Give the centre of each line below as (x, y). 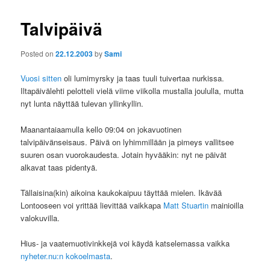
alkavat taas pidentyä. (59, 167)
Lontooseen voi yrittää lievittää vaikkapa (92, 205)
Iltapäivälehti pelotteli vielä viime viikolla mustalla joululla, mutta (132, 91)
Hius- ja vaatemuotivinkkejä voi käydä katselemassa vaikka (125, 243)
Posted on (38, 54)
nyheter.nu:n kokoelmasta (66, 256)
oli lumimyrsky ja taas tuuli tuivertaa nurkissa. (143, 78)
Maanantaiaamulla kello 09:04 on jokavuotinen (101, 129)
